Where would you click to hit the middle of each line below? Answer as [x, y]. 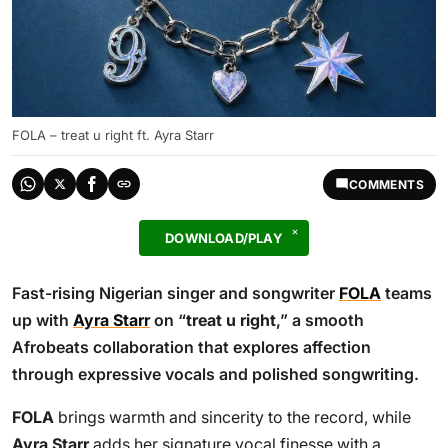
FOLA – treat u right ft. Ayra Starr [113, 135]
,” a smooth [320, 320]
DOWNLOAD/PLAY [224, 238]
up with [42, 320]
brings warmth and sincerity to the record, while [232, 417]
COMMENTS [386, 184]
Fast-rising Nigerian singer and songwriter [175, 293]
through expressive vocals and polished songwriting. [215, 374]
